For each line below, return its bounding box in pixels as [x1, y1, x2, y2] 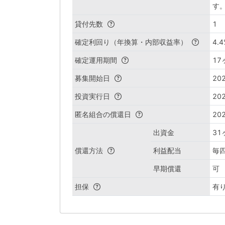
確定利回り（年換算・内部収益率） [75, 38, 189, 46]
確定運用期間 [75, 56, 119, 64]
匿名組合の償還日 [75, 110, 133, 119]
